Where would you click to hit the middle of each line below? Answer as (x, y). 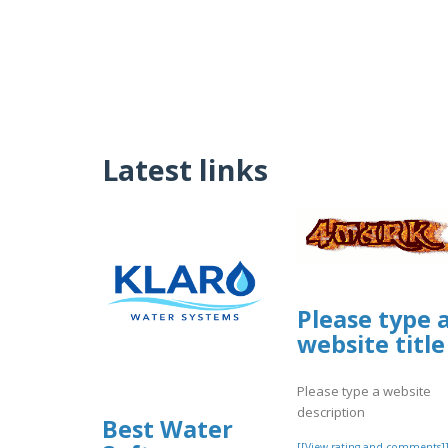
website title (371, 344)
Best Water (167, 428)
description (331, 411)
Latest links (185, 169)
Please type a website (364, 390)
